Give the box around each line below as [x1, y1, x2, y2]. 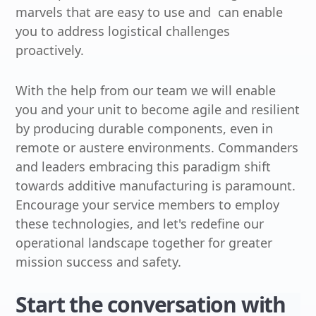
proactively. [16, 41, 85, 59]
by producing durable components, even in [16, 119, 274, 137]
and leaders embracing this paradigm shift [16, 157, 272, 175]
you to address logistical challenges [16, 22, 231, 39]
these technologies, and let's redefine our [16, 214, 265, 232]
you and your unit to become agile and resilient [16, 100, 300, 118]
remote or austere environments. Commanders [16, 138, 299, 156]
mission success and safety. [16, 253, 182, 270]
